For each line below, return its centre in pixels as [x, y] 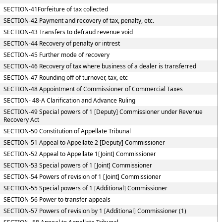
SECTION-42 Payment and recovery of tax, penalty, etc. [79, 21]
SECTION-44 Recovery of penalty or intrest [61, 43]
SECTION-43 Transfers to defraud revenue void [68, 32]
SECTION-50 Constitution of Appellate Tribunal [67, 131]
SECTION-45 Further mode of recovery [56, 55]
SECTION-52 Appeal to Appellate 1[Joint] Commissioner [80, 154]
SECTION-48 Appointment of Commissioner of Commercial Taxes [93, 89]
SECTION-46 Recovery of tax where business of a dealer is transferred [100, 66]
